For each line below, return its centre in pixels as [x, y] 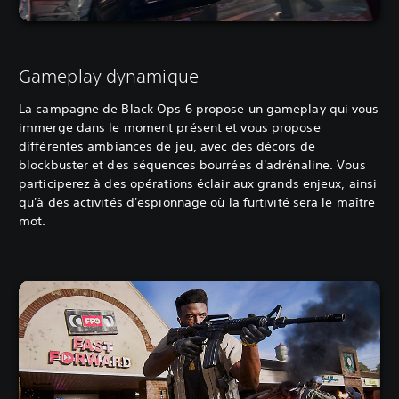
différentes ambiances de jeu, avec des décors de [167, 146]
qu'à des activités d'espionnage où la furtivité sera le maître [197, 202]
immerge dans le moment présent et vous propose [170, 127]
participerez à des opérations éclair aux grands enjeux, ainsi [198, 183]
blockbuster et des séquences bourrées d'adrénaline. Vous [192, 164]
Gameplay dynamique [109, 76]
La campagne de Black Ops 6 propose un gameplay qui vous [199, 108]
